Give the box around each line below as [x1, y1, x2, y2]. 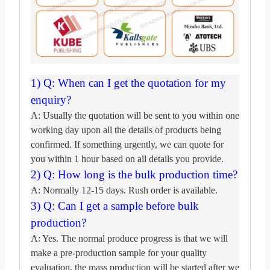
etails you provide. [154, 153, 224, 164]
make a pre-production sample [31, 247, 148, 258]
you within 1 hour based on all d [31, 153, 154, 164]
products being [165, 124, 221, 135]
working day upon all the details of [31, 124, 165, 135]
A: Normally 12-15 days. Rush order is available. [31, 184, 218, 195]
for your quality [148, 247, 207, 258]
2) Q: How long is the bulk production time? [31, 168, 237, 181]
